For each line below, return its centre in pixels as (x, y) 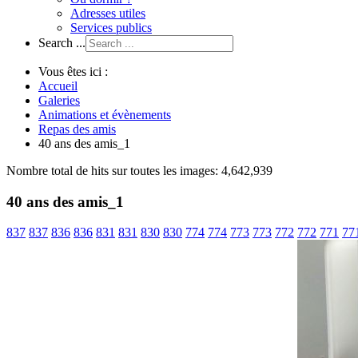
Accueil (58, 86)
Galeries (59, 100)
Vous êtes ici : (73, 72)
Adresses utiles (108, 13)
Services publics (111, 28)
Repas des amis (77, 129)
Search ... (62, 43)
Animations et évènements (105, 115)
